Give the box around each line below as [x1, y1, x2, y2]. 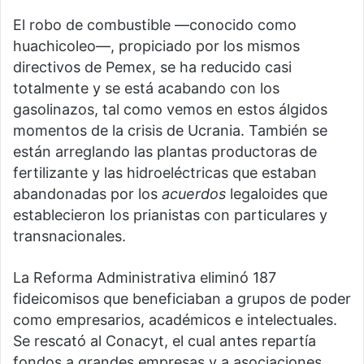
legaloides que [226, 184, 327, 202]
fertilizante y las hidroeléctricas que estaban [13, 163, 317, 181]
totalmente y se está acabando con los [13, 79, 279, 97]
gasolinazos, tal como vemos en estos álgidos [13, 100, 327, 118]
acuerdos [162, 184, 226, 202]
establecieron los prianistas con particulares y [13, 206, 327, 223]
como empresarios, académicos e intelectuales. [13, 310, 337, 328]
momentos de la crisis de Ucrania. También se [13, 121, 327, 139]
